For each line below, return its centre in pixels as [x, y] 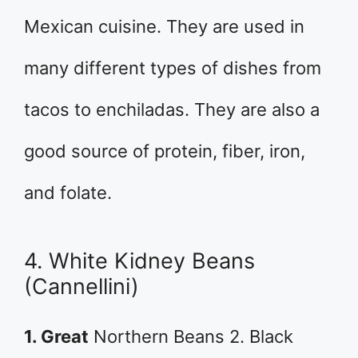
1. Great [56, 336]
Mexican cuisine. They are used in [164, 26]
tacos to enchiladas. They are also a [172, 109]
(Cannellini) [82, 286]
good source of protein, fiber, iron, [165, 151]
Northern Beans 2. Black [191, 336]
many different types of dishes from [173, 68]
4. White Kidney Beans [139, 261]
